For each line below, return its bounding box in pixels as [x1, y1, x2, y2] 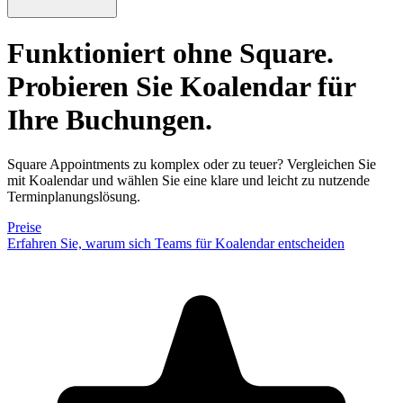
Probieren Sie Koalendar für [7, 70, 355, 103]
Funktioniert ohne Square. [7, 37, 334, 70]
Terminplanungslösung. [7, 188, 140, 204]
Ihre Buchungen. [7, 103, 212, 137]
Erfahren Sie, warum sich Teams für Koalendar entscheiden [7, 235, 345, 251]
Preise [7, 219, 41, 235]
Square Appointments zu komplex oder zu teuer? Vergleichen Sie [7, 156, 376, 172]
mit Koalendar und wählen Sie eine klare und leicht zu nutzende [7, 172, 370, 188]
